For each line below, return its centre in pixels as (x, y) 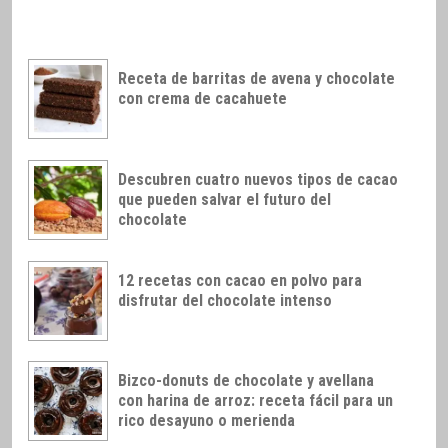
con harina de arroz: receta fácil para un (255, 401)
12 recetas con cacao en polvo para (240, 280)
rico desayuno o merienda (206, 421)
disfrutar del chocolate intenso (225, 300)
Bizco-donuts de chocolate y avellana (246, 381)
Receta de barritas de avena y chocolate (256, 78)
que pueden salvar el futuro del (224, 199)
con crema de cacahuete (202, 98)
